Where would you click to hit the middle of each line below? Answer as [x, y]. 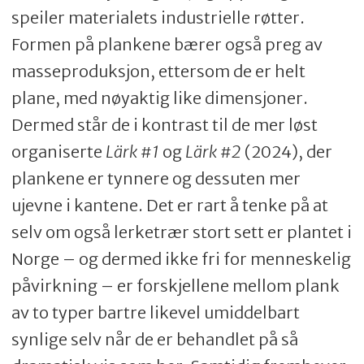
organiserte [58, 152]
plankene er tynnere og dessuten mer [156, 179]
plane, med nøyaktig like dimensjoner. [159, 98]
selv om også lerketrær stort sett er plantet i [181, 232]
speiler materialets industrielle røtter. [158, 18]
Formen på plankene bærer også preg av [167, 45]
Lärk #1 [132, 152]
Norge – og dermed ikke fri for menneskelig [181, 259]
